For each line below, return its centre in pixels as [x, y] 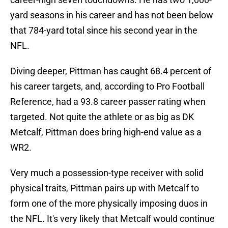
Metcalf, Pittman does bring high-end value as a [106, 132]
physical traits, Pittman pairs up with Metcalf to [105, 188]
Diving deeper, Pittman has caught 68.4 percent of [111, 71]
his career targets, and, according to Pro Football [107, 87]
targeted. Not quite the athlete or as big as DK [102, 117]
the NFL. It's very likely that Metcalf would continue [112, 219]
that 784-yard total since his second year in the [104, 31]
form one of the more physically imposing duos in [109, 204]
